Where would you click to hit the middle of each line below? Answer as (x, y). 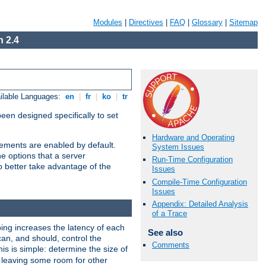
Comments (171, 245)
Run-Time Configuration (192, 160)
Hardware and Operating (193, 138)
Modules (108, 22)
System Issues (178, 147)
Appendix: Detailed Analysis (200, 204)
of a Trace (170, 213)
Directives (146, 22)
